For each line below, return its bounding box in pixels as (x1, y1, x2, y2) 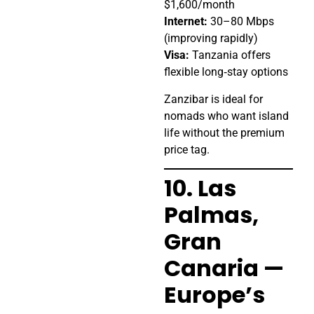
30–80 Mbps (207, 15, 274, 29)
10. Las (164, 172, 236, 205)
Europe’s (164, 279, 265, 311)
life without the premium (164, 125, 285, 139)
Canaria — (164, 252, 284, 285)
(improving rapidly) (164, 32, 258, 46)
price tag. (164, 142, 210, 156)
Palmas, (164, 199, 259, 231)
